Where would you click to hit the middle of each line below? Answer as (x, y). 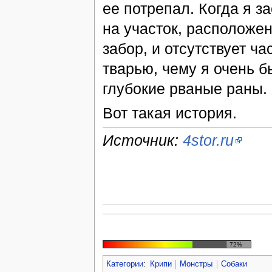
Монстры (196, 264)
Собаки (234, 264)
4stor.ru (208, 141)
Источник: (142, 141)
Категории (124, 264)
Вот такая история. (169, 113)
